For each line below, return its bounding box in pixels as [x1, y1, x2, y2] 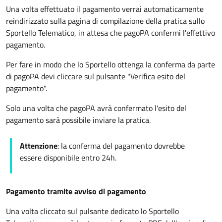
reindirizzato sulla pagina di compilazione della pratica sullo [6, 15, 205, 27]
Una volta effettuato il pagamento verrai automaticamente [6, 3, 204, 15]
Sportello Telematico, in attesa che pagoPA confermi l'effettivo [6, 27, 215, 39]
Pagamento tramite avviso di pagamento [6, 185, 146, 197]
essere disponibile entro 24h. [20, 152, 116, 164]
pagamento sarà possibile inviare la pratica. [6, 114, 151, 126]
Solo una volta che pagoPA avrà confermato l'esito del [6, 102, 186, 114]
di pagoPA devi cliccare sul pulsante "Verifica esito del [6, 70, 185, 82]
